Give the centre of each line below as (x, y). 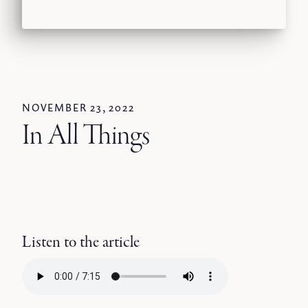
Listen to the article (81, 243)
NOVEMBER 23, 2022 (78, 108)
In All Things (86, 137)
